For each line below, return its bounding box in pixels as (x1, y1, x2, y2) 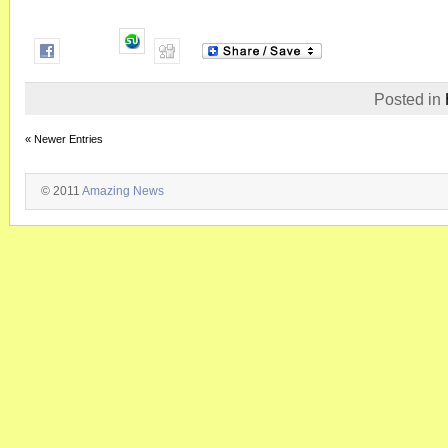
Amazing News (82, 184, 164, 198)
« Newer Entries (25, 133, 103, 145)
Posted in (374, 90, 445, 108)
